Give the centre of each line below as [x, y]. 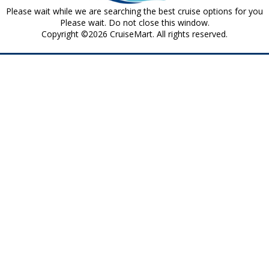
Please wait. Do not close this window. [134, 23]
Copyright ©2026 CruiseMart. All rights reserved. [134, 34]
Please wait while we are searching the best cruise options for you [134, 11]
